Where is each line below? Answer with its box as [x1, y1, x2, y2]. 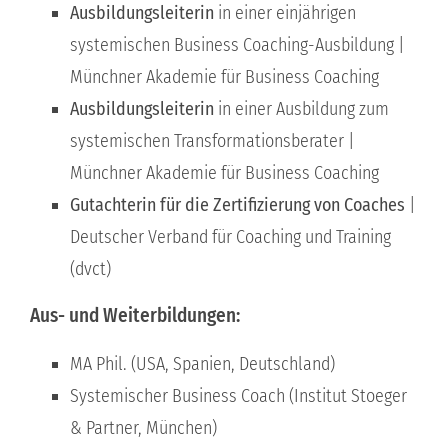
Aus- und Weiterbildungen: [29, 303, 240, 327]
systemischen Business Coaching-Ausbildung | [69, 33, 405, 56]
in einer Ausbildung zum [213, 97, 389, 120]
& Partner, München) [69, 416, 217, 439]
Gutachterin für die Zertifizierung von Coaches [69, 193, 405, 216]
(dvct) [69, 257, 111, 280]
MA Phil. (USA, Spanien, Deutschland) [69, 352, 335, 375]
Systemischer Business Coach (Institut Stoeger [69, 384, 407, 407]
